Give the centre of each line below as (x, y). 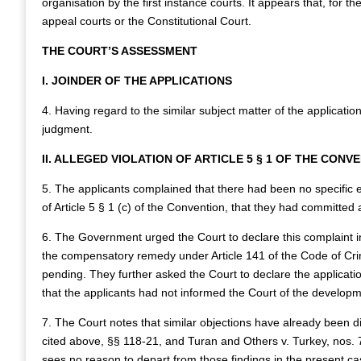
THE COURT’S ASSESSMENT (120, 51)
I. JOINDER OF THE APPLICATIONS (137, 81)
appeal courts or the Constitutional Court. (147, 21)
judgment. (67, 129)
